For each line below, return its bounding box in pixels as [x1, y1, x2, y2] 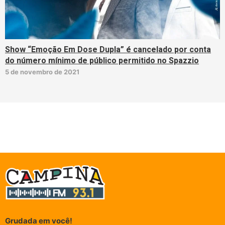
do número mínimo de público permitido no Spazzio [5, 54, 199, 67]
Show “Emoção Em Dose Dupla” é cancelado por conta [5, 43, 211, 56]
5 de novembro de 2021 [5, 67, 79, 76]
